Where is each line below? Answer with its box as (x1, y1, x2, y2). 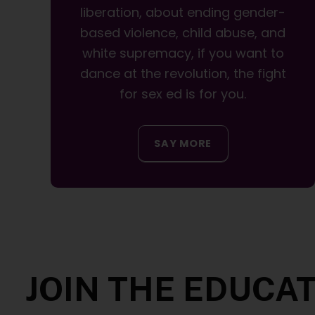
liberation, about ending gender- (80, 4, 286, 22)
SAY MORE (154, 136, 212, 150)
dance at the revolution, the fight (79, 65, 286, 83)
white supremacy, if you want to (82, 44, 284, 63)
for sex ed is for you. (120, 85, 247, 103)
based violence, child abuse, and (80, 24, 286, 42)
